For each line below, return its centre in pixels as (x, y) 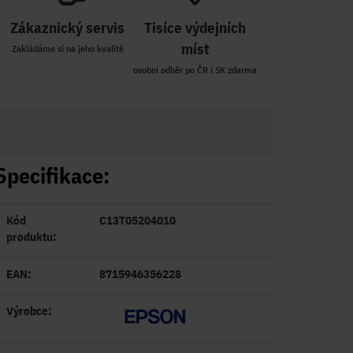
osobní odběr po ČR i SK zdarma (195, 70)
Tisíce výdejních (195, 28)
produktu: (31, 237)
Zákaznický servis (67, 28)
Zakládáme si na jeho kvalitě (67, 48)
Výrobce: (29, 311)
